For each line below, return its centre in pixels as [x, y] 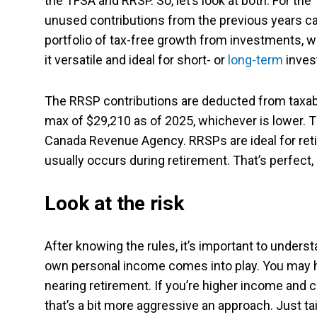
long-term [255, 60]
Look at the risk [114, 204]
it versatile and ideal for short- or [136, 60]
